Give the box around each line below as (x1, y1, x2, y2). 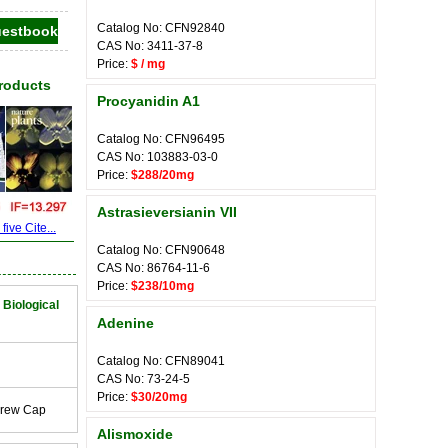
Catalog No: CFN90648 (97, 243, 225, 257)
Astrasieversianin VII (97, 204, 237, 220)
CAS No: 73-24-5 (97, 372, 190, 386)
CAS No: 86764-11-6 (97, 261, 210, 275)
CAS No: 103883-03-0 (97, 150, 218, 164)
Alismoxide (97, 426, 173, 442)
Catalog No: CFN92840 (97, 21, 225, 35)
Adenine (97, 315, 154, 331)
